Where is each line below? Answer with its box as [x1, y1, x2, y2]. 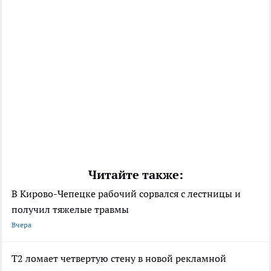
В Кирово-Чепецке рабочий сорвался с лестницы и [11, 187, 241, 200]
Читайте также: [88, 166, 183, 183]
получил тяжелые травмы [11, 203, 129, 215]
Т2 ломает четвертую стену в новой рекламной [11, 252, 226, 264]
